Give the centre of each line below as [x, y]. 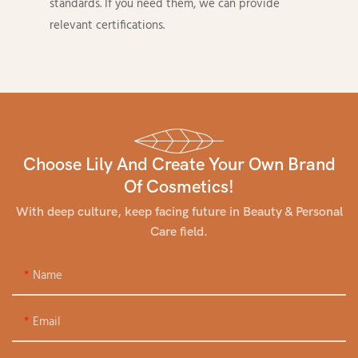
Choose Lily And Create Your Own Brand [179, 165]
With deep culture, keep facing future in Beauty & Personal [179, 211]
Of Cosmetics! [179, 187]
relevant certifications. [107, 26]
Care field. [179, 231]
